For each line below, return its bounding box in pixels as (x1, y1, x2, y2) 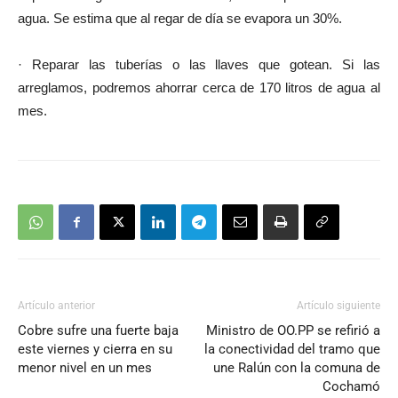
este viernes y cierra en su (18, 341, 172, 358)
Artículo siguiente (297, 299, 380, 313)
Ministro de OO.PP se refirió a (206, 322, 380, 339)
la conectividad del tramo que (204, 341, 380, 358)
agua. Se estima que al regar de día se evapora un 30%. (18, 11, 342, 27)
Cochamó (322, 378, 380, 395)
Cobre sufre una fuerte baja (18, 322, 179, 339)
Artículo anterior (18, 299, 95, 313)
